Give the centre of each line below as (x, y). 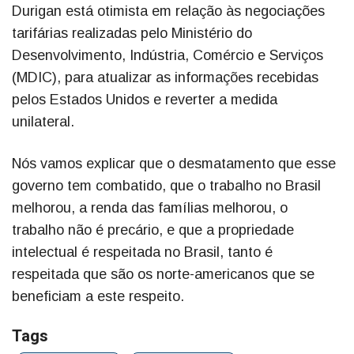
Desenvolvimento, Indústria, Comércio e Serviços (168, 56)
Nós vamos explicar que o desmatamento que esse (174, 164)
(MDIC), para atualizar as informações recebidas (165, 78)
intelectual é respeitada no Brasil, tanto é (142, 252)
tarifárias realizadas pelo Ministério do (132, 34)
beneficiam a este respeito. (98, 297)
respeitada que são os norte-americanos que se (163, 275)
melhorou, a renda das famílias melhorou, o (150, 208)
